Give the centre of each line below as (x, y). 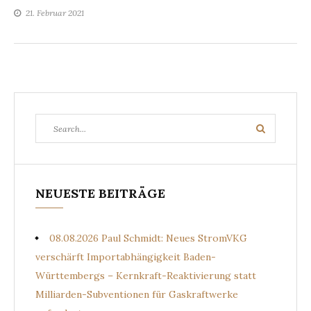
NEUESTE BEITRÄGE (100, 193)
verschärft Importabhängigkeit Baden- (126, 257)
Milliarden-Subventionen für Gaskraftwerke (137, 294)
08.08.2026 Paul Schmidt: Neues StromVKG (148, 238)
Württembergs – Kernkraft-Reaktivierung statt (146, 276)
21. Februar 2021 (55, 13)
